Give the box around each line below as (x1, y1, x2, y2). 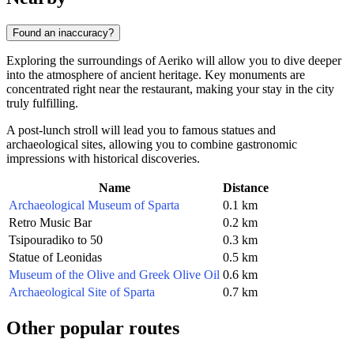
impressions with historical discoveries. (6, 151, 200, 165)
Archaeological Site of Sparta (9, 284, 155, 299)
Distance (223, 180, 269, 194)
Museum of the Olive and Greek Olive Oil (9, 267, 220, 281)
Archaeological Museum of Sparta (9, 198, 179, 212)
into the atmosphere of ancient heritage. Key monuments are (6, 67, 305, 81)
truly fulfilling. (6, 96, 78, 110)
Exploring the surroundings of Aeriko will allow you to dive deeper (6, 53, 341, 67)
